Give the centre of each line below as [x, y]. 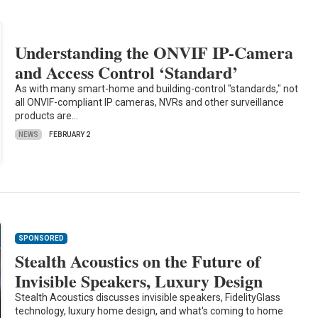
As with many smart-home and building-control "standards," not [157, 89]
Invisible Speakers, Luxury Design [139, 281]
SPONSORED [42, 238]
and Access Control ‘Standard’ [127, 72]
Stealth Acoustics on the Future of [138, 261]
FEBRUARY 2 [70, 135]
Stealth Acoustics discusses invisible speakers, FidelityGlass [148, 298]
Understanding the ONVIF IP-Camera [154, 53]
